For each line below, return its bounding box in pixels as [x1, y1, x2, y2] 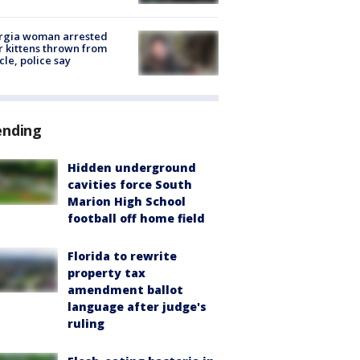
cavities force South [67, 177, 192, 193]
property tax [67, 265, 145, 281]
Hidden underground [67, 160, 196, 176]
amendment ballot [67, 282, 183, 298]
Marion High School [67, 194, 186, 210]
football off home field [67, 211, 205, 227]
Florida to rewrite [67, 248, 177, 264]
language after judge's [67, 299, 207, 315]
